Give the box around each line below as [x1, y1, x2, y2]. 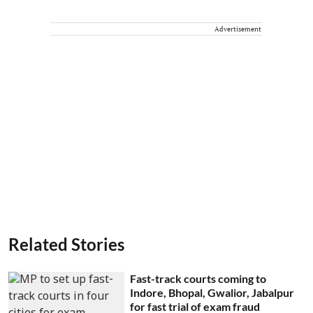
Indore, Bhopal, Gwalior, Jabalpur [130, 285, 295, 299]
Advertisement [214, 24, 261, 34]
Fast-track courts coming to [130, 271, 267, 285]
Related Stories [8, 233, 124, 254]
